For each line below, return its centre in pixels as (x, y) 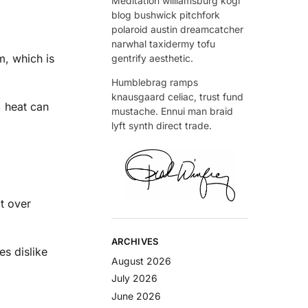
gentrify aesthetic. (153, 58)
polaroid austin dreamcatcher (178, 29)
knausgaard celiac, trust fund (178, 96)
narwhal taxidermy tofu (164, 43)
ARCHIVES (135, 242)
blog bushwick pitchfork (166, 14)
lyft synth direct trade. (162, 125)
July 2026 (135, 278)
